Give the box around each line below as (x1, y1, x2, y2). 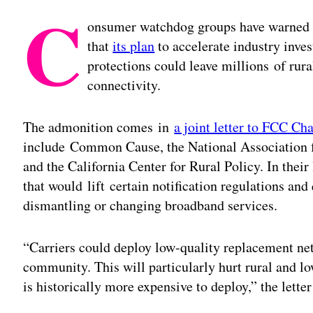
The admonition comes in (23, 117, 175, 136)
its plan (112, 36, 155, 55)
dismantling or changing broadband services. (23, 195, 278, 214)
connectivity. (87, 75, 161, 94)
